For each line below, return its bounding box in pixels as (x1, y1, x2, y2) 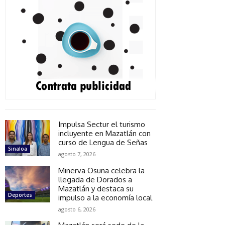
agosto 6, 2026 (58, 205, 95, 213)
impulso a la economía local (58, 192, 152, 202)
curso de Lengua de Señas (58, 137, 148, 147)
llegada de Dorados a (58, 174, 132, 184)
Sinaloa (8, 145, 27, 152)
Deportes (8, 191, 32, 198)
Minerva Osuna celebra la (58, 165, 145, 175)
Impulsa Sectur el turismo (58, 119, 145, 129)
